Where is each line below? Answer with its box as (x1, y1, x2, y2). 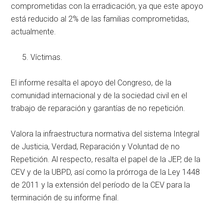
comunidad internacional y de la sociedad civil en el (11, 90, 188, 100)
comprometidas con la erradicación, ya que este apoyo (11, 1, 204, 11)
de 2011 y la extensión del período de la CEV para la (11, 180, 191, 190)
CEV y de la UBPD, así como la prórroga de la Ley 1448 (11, 167, 200, 177)
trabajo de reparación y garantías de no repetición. (11, 103, 186, 113)
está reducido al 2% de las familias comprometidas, (11, 14, 190, 24)
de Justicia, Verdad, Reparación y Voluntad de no (11, 141, 180, 151)
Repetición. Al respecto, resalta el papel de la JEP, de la (11, 154, 201, 164)
